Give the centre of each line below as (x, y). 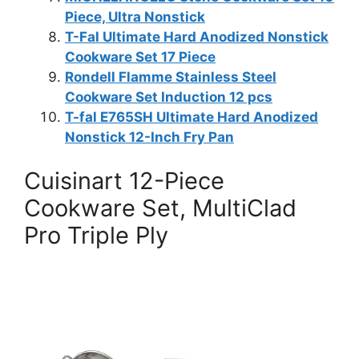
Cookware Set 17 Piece (140, 56)
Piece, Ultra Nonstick (135, 16)
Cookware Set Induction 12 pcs (169, 97)
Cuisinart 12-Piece (124, 181)
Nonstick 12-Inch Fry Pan (149, 137)
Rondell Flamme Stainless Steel (171, 77)
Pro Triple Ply (96, 235)
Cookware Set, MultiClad (160, 208)
